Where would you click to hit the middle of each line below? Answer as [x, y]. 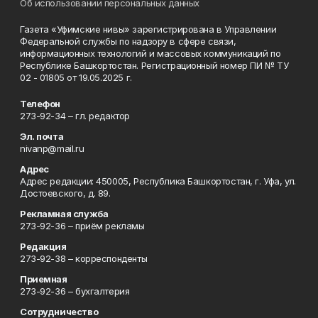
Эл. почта [42, 136]
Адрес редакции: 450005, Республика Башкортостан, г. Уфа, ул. [158, 181]
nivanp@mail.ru [52, 148]
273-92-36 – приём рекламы [82, 226]
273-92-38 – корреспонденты [84, 258]
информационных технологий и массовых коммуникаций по [150, 53]
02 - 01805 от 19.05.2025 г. [76, 77]
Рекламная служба [64, 214]
